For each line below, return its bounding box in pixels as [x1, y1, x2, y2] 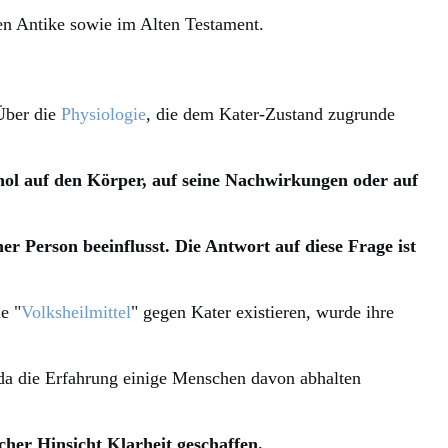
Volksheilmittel [21, 302, 131, 323]
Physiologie [61, 104, 146, 125]
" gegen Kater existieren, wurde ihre [131, 302, 394, 323]
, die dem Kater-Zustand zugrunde [146, 104, 395, 125]
